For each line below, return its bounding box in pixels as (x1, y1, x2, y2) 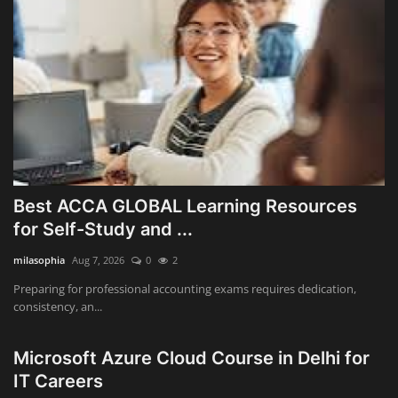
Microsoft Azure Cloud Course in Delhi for (13, 347, 370, 370)
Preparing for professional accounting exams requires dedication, (13, 281, 356, 298)
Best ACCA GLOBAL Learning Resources (13, 195, 357, 218)
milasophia (13, 253, 65, 267)
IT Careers (13, 370, 107, 393)
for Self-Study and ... (13, 219, 193, 241)
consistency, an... (13, 298, 102, 315)
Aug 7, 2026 (72, 253, 124, 267)
